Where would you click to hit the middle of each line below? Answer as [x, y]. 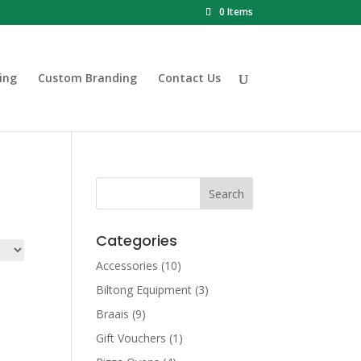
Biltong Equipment [144, 290]
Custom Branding [87, 78]
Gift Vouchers [131, 338]
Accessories [127, 266]
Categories [137, 241]
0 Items [236, 12]
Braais [113, 314]
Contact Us [189, 78]
